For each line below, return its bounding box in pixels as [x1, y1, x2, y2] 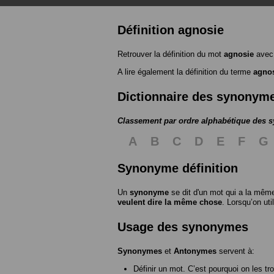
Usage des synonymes [117, 220, 248, 234]
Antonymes [174, 246, 217, 256]
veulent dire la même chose [117, 197, 222, 207]
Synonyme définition [117, 161, 238, 175]
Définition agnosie [117, 23, 224, 37]
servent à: [217, 246, 254, 256]
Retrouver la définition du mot [117, 49, 224, 59]
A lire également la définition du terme [117, 67, 253, 76]
